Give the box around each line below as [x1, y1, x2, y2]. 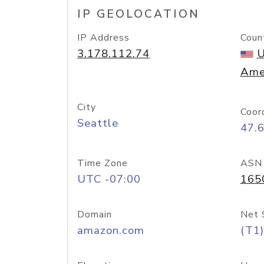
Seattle [77, 115, 118, 131]
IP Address [77, 31, 130, 44]
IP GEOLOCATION [77, 6, 200, 22]
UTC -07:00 [77, 171, 141, 187]
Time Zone [77, 157, 128, 170]
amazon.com [77, 223, 144, 238]
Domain [77, 208, 112, 221]
